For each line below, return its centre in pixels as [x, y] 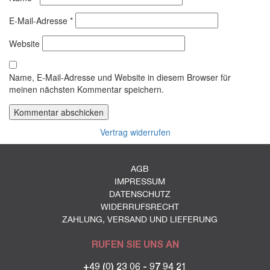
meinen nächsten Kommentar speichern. [86, 89]
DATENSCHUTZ [140, 194]
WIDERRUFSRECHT [140, 207]
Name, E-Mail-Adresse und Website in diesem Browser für [120, 77]
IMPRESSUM [140, 182]
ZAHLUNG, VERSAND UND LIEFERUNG [140, 220]
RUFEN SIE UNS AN [135, 244]
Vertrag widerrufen [135, 132]
